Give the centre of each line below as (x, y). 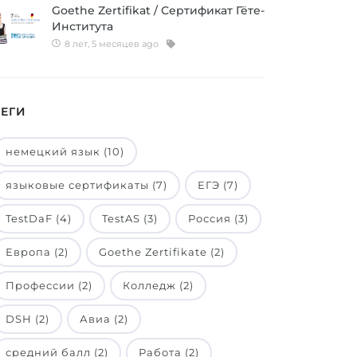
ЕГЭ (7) (218, 185)
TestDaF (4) (39, 218)
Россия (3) (218, 218)
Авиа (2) (104, 319)
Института (82, 26)
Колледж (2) (158, 285)
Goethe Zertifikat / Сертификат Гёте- (158, 10)
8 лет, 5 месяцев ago (110, 44)
